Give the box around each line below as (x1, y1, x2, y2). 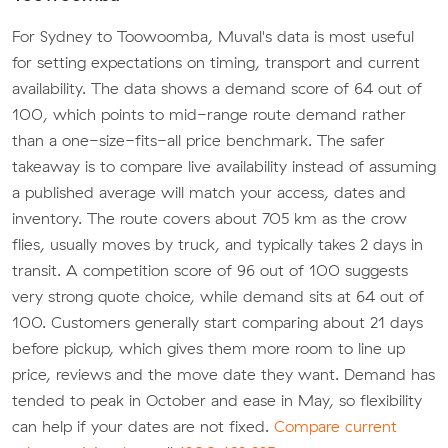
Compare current (274, 415, 397, 436)
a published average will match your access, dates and (12, 181, 406, 202)
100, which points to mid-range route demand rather (12, 103, 406, 124)
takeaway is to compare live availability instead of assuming (12, 155, 436, 176)
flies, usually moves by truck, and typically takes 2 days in (12, 233, 423, 254)
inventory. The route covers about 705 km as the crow (12, 207, 407, 228)
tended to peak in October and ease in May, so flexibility (12, 389, 422, 410)
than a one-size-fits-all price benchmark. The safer (12, 129, 385, 150)
